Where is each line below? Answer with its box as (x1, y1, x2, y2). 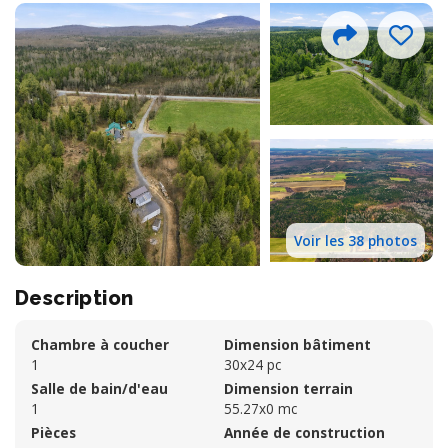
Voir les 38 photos (293, 230, 417, 250)
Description (15, 285, 134, 310)
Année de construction (224, 422, 385, 442)
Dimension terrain (224, 378, 353, 398)
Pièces (31, 422, 76, 442)
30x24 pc (224, 354, 281, 374)
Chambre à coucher (31, 334, 169, 354)
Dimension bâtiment (224, 334, 371, 354)
